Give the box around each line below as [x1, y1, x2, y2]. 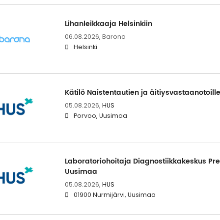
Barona [102, 32, 126, 41]
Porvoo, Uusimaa [73, 111, 127, 120]
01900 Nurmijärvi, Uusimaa [73, 191, 156, 199]
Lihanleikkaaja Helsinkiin [64, 18, 152, 29]
